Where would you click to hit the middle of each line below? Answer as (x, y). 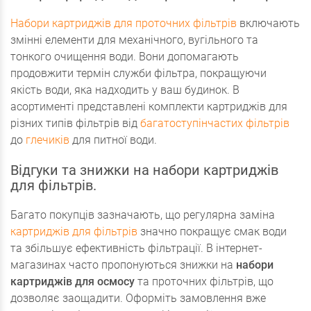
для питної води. (113, 140)
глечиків (48, 140)
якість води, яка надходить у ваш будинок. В (125, 90)
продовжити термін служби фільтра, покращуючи (138, 74)
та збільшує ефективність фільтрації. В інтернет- (136, 249)
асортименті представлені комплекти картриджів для (149, 107)
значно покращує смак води (212, 232)
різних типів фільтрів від (75, 124)
